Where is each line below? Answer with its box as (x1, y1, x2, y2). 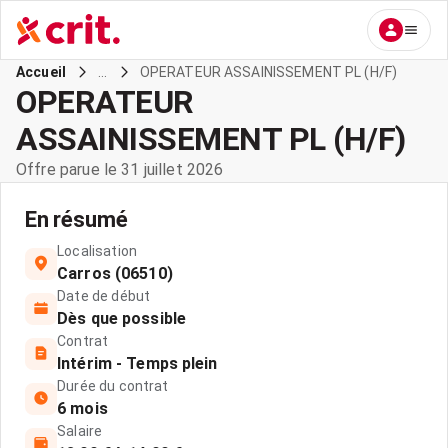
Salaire (57, 423, 103, 439)
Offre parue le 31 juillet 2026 (16, 160, 224, 179)
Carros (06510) (57, 264, 173, 283)
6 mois (57, 399, 108, 418)
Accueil (16, 64, 67, 80)
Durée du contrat (57, 378, 169, 394)
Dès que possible (57, 309, 186, 328)
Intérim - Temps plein (57, 354, 218, 373)
